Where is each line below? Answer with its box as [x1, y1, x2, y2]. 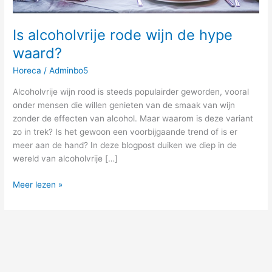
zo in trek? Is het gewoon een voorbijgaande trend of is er [13, 127, 238, 137]
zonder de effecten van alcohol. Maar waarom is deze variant [13, 114, 254, 124]
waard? [13, 44, 63, 62]
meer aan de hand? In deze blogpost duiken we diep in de [13, 140, 237, 151]
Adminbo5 [49, 66, 89, 76]
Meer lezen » [13, 179, 63, 189]
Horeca [13, 66, 42, 76]
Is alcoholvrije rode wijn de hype [13, 25, 233, 44]
